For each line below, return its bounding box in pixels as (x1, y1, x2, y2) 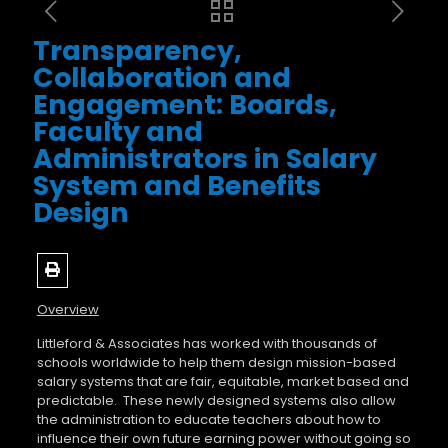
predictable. (36, 390, 117, 410)
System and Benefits (33, 166, 321, 204)
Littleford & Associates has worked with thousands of (36, 333, 377, 353)
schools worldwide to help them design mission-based (36, 352, 396, 372)
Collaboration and (33, 58, 291, 96)
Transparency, (33, 31, 242, 69)
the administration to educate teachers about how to (36, 409, 381, 429)
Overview (36, 299, 99, 319)
